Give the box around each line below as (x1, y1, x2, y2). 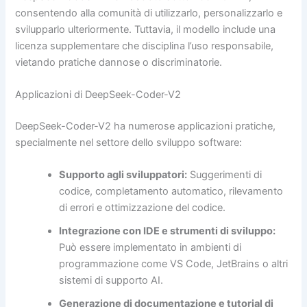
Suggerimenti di (187, 169, 262, 182)
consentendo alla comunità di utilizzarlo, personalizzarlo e (15, 6, 283, 19)
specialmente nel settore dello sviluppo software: (15, 136, 243, 149)
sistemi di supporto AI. (59, 274, 164, 287)
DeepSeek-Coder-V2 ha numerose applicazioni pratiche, (15, 119, 276, 132)
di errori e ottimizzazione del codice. (59, 201, 226, 214)
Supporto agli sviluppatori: (59, 169, 188, 182)
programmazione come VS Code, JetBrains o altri (59, 258, 288, 271)
